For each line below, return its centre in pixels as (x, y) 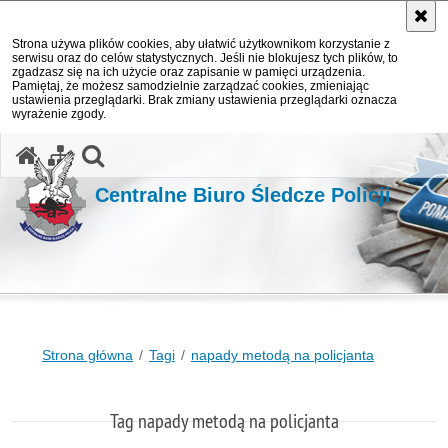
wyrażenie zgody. (59, 114)
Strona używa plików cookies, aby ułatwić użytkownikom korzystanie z (201, 44)
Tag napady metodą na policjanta (224, 420)
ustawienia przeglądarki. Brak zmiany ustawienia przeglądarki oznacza (204, 100)
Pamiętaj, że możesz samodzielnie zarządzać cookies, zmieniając (190, 86)
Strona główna (87, 355)
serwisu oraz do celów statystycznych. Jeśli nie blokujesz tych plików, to (205, 58)
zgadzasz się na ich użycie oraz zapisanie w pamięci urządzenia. (188, 72)
